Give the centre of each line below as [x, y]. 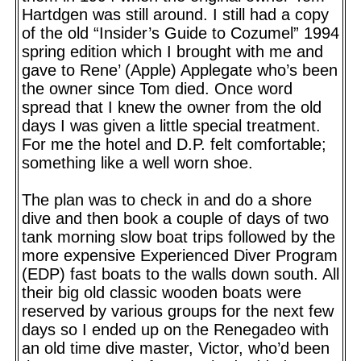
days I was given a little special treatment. [171, 125]
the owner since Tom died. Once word [157, 88]
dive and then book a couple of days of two [175, 218]
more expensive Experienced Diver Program [180, 255]
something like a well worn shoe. [137, 162]
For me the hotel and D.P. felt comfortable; [174, 144]
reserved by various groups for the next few [178, 311]
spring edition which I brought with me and [172, 51]
